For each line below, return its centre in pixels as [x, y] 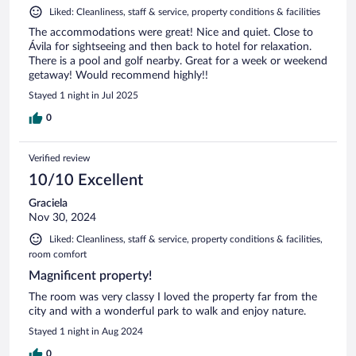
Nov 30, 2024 [62, 217]
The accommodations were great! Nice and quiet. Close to [171, 32]
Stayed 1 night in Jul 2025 [83, 95]
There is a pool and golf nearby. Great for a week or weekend [178, 61]
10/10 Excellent [86, 180]
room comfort [58, 254]
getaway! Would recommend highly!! [118, 75]
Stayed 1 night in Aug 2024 [86, 331]
